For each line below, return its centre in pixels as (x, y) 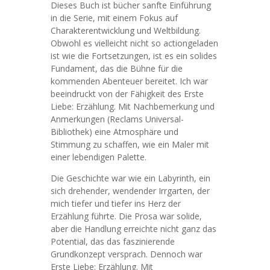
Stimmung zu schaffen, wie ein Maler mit (130, 144)
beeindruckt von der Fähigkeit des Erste (127, 94)
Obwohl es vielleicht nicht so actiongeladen (134, 43)
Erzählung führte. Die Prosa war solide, (126, 216)
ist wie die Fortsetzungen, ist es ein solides (134, 56)
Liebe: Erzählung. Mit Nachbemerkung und (133, 106)
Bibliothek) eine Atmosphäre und (115, 132)
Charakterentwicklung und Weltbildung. (126, 30)
